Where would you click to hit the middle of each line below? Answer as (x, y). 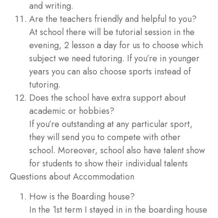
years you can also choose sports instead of (110, 71)
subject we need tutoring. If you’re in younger (114, 58)
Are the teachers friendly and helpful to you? (113, 19)
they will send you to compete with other (105, 137)
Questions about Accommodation (72, 176)
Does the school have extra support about (108, 98)
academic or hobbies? (72, 111)
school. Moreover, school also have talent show (117, 150)
